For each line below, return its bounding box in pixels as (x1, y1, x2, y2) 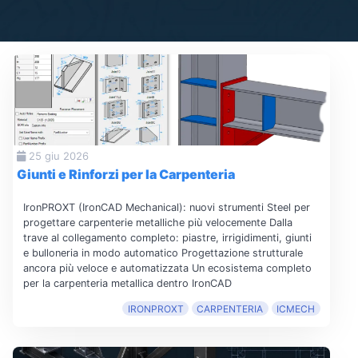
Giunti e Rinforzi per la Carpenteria (16, 165, 235, 182)
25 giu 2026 (25, 149, 89, 163)
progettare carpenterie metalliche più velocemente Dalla (22, 216, 292, 229)
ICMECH (276, 302, 316, 315)
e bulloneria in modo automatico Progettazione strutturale (22, 246, 303, 259)
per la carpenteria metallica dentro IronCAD (22, 276, 232, 289)
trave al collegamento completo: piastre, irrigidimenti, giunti (22, 231, 312, 244)
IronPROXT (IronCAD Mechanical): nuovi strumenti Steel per (22, 201, 310, 213)
